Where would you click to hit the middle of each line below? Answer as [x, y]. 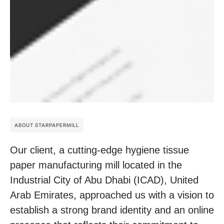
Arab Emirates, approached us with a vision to [112, 195]
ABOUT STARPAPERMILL [47, 125]
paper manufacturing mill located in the [96, 165]
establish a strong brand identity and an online [112, 210]
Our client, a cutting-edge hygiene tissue [99, 150]
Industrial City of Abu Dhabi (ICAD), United [104, 180]
